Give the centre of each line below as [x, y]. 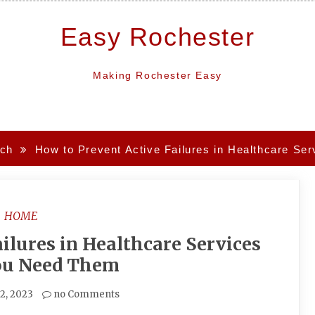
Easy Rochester [157, 37]
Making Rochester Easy [157, 75]
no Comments [85, 294]
